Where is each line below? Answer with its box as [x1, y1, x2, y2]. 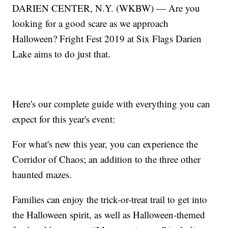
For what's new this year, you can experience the [12, 137, 198, 151]
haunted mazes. [12, 168, 72, 181]
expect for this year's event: [12, 112, 116, 126]
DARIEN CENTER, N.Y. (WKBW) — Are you [12, 2, 201, 15]
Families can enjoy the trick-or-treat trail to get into [12, 193, 208, 206]
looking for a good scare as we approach [12, 17, 169, 30]
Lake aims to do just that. [12, 47, 111, 61]
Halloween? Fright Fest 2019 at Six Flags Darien [12, 32, 202, 45]
